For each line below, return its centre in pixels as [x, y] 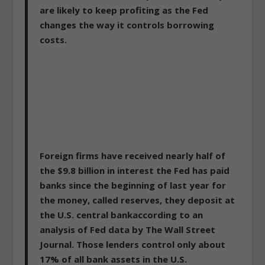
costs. [54, 40]
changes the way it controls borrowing [127, 25]
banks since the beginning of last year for [133, 185]
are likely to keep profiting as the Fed [124, 10]
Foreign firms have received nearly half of [133, 156]
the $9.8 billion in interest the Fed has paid [135, 171]
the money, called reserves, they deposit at [138, 200]
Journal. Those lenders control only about [133, 245]
